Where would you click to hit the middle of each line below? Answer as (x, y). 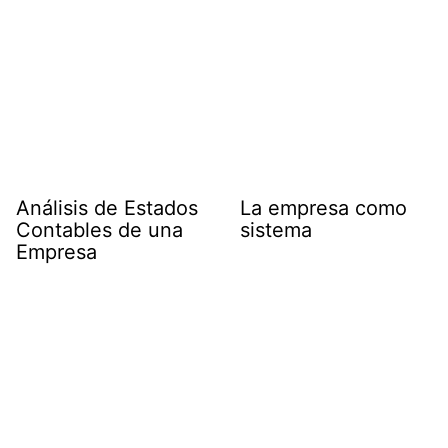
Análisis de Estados (107, 208)
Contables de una (99, 230)
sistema (276, 230)
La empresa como (323, 208)
